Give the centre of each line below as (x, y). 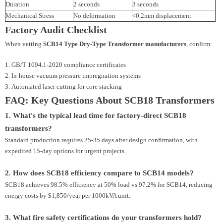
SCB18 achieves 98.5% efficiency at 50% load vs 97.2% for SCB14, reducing (109, 185)
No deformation (94, 16)
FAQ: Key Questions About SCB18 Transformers (110, 101)
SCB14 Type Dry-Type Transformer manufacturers (115, 44)
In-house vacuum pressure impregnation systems (76, 76)
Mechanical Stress (30, 16)
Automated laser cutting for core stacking (67, 87)
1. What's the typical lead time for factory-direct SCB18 (96, 115)
